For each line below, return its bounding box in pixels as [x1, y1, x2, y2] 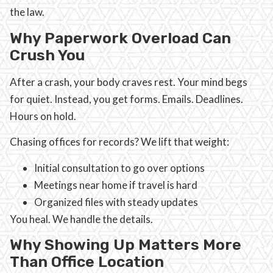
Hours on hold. [10, 109, 76, 122]
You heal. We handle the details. [10, 212, 153, 225]
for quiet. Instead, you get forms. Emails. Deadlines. [10, 92, 243, 105]
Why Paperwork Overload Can [10, 29, 231, 47]
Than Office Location [10, 253, 164, 271]
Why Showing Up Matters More [10, 236, 241, 254]
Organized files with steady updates [34, 195, 198, 208]
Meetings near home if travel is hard [34, 178, 197, 191]
